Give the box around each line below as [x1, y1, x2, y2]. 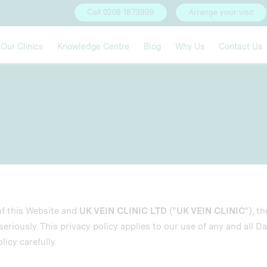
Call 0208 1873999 [87, 8, 154, 17]
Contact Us [219, 42, 262, 51]
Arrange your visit [188, 8, 254, 17]
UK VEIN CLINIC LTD [79, 206, 167, 216]
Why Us [175, 42, 204, 51]
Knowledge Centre [57, 42, 129, 51]
